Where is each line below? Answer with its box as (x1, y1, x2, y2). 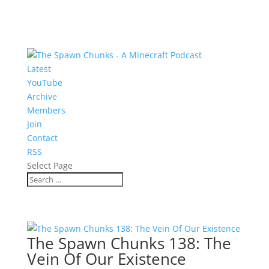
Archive (26, 91, 57, 102)
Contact (26, 132, 58, 144)
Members (26, 104, 65, 116)
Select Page (26, 160, 73, 171)
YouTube (26, 77, 62, 88)
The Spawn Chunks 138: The (26, 232, 231, 254)
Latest (26, 63, 51, 74)
